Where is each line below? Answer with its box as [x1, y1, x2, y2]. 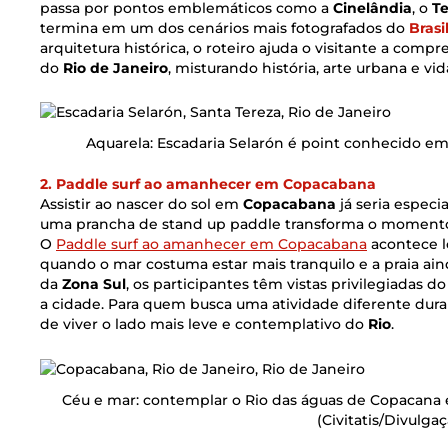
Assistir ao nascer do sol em [40, 195, 243, 214]
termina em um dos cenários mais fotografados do [40, 18, 409, 37]
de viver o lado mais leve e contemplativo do [40, 315, 368, 334]
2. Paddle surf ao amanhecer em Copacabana [40, 175, 376, 194]
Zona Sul [62, 275, 126, 294]
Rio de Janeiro [63, 58, 168, 77]
